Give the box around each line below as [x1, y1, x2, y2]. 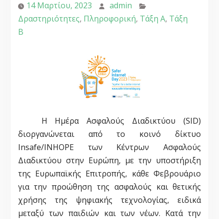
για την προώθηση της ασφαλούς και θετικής [18, 181, 201, 193]
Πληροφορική [83, 13, 136, 24]
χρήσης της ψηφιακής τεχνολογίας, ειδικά [18, 195, 201, 206]
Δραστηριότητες [18, 13, 80, 24]
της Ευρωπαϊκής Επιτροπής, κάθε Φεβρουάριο [18, 168, 201, 179]
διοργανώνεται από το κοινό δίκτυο [18, 129, 201, 140]
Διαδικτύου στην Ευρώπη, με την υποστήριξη [18, 155, 201, 166]
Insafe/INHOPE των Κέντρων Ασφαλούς [18, 142, 201, 153]
